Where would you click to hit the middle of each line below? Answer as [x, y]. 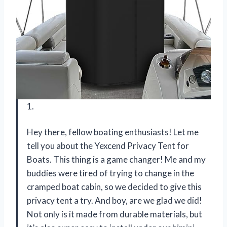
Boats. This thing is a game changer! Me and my [116, 160]
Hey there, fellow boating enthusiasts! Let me [113, 132]
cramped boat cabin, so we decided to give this [114, 187]
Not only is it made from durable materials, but [115, 214]
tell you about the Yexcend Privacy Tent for [108, 146]
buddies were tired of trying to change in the [110, 173]
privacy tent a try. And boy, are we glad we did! [115, 201]
